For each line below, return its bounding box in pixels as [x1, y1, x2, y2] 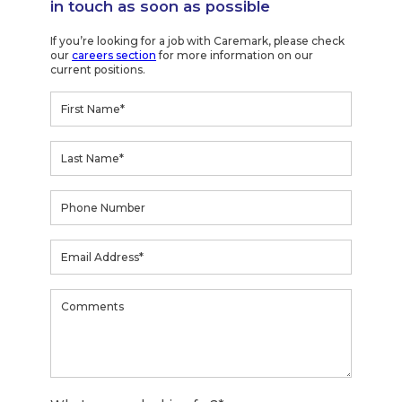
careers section [72, 48, 157, 63]
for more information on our [156, 48, 314, 63]
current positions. [50, 63, 146, 77]
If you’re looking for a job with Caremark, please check [50, 34, 345, 48]
